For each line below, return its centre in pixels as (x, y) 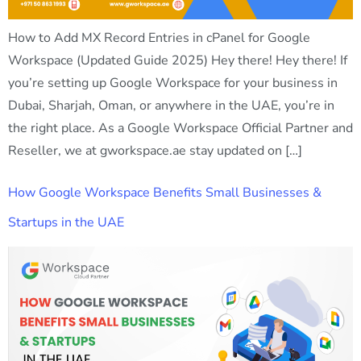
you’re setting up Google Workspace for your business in (173, 83)
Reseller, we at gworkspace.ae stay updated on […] (155, 151)
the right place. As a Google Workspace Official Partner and (180, 129)
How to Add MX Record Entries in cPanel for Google (159, 38)
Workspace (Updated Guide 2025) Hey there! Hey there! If (178, 61)
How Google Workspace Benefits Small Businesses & (165, 192)
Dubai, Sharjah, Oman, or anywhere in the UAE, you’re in (171, 106)
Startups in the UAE (66, 222)
